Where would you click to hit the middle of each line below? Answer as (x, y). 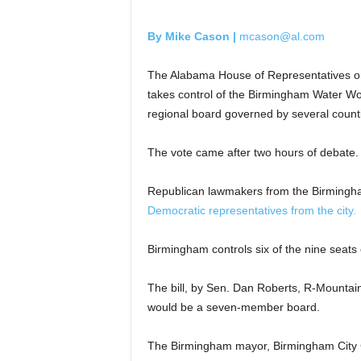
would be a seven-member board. (233, 307)
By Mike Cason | (191, 36)
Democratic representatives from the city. (251, 210)
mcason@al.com (280, 36)
